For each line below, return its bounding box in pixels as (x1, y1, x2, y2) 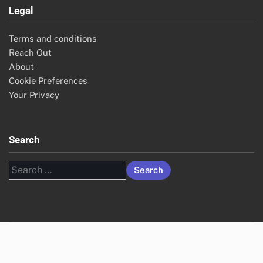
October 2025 (12, 45, 69, 55)
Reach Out (9, 163, 52, 173)
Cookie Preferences (9, 191, 87, 201)
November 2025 (12, 31, 77, 41)
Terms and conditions (9, 149, 97, 159)
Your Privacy (9, 205, 59, 215)
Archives (12, 1, 53, 14)
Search (9, 249, 40, 261)
